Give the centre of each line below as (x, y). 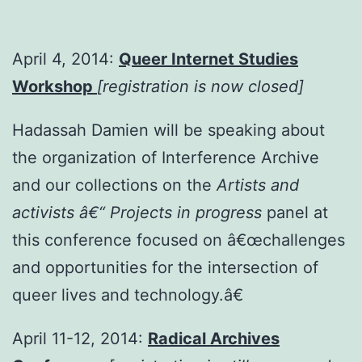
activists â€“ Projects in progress (137, 212)
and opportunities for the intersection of (165, 267)
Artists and (258, 185)
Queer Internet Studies (208, 59)
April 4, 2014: (65, 59)
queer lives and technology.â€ (128, 295)
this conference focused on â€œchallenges (179, 240)
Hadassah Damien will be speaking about (168, 130)
